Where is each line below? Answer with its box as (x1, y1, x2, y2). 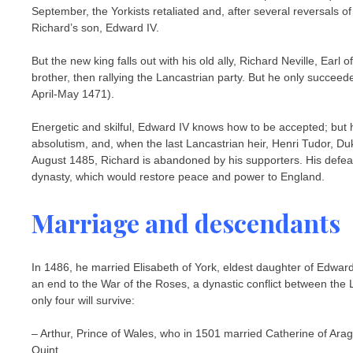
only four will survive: (32, 294, 135, 307)
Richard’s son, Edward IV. (32, 21, 159, 35)
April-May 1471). (32, 87, 114, 101)
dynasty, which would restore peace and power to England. (32, 170, 325, 184)
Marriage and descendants (32, 205, 340, 240)
